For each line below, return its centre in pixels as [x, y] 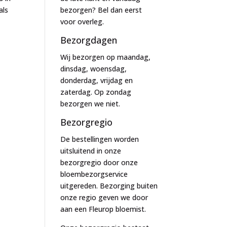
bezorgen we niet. [90, 104]
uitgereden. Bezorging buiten [109, 186]
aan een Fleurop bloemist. [103, 209]
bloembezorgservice [94, 174]
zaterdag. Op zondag [96, 92]
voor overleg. [82, 22]
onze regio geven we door [104, 197]
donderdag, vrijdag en [97, 80]
